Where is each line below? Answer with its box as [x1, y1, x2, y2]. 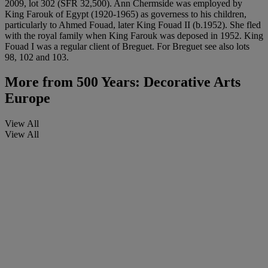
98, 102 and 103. [5, 51, 69, 62]
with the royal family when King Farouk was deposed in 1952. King [5, 30, 263, 41]
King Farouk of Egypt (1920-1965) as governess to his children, [5, 8, 246, 19]
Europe [5, 90, 50, 106]
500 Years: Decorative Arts [73, 74, 240, 90]
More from [5, 74, 73, 90]
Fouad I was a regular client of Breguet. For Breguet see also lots [5, 41, 249, 51]
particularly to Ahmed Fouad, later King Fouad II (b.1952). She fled [5, 19, 261, 30]
